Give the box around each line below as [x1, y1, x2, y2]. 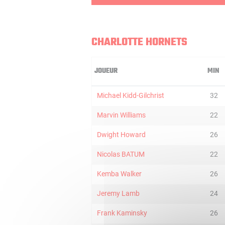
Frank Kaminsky [97, 209, 147, 217]
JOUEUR [94, 65, 118, 77]
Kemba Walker [97, 170, 142, 178]
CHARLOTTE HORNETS [91, 34, 187, 51]
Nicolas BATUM [97, 150, 145, 158]
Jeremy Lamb [97, 189, 140, 197]
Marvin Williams [97, 111, 146, 119]
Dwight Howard [97, 131, 146, 139]
